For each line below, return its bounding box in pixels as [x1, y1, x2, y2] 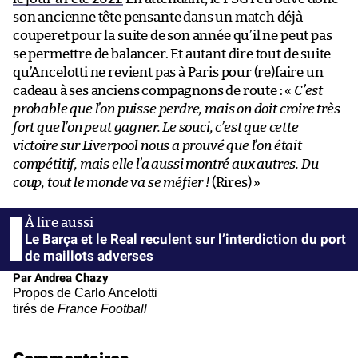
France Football [58, 301, 147, 316]
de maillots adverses [25, 247, 153, 264]
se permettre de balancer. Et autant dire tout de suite [13, 46, 332, 61]
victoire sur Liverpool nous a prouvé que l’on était [13, 138, 302, 153]
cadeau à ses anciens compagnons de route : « [13, 83, 294, 97]
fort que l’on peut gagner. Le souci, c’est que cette [13, 120, 299, 134]
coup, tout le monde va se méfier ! [13, 175, 209, 189]
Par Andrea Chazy [13, 270, 109, 285]
